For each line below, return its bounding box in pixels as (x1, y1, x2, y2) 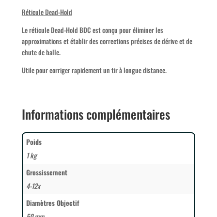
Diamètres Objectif (26, 198, 79, 208)
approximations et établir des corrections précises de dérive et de (21, 36, 192, 46)
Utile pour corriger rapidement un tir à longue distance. (21, 65, 167, 76)
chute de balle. (21, 47, 61, 58)
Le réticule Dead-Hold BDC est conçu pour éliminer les (21, 25, 163, 35)
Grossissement (26, 167, 67, 178)
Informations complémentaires (21, 105, 170, 124)
